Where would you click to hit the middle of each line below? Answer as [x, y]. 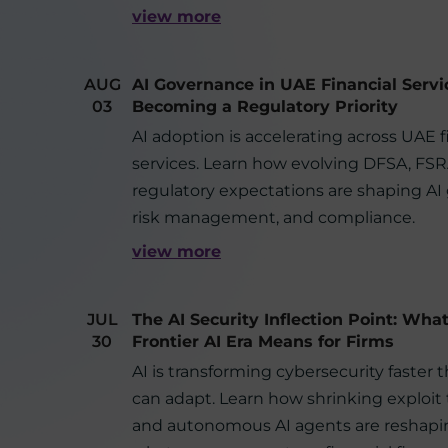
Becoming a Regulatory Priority [265, 106]
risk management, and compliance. [273, 217]
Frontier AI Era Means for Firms [263, 341]
